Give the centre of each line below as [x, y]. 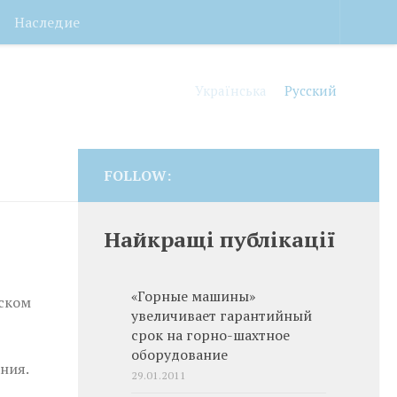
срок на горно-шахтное [210, 335]
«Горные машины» [193, 296]
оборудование [179, 355]
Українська [231, 90]
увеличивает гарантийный [222, 316]
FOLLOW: [138, 175]
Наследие [47, 22]
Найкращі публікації [220, 239]
